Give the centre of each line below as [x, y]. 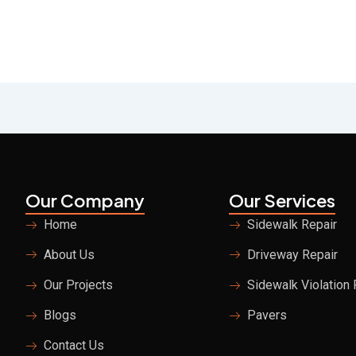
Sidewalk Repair [292, 224]
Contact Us [74, 345]
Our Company [85, 200]
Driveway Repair [292, 255]
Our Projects [78, 285]
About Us [69, 255]
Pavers [267, 315]
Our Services [282, 200]
